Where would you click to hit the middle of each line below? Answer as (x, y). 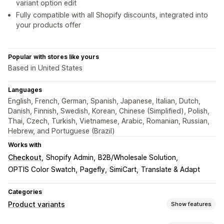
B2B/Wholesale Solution (137, 157)
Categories (25, 192)
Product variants (36, 204)
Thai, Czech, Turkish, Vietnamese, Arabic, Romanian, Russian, (109, 121)
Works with (25, 145)
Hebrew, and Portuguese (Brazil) (61, 131)
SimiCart (123, 169)
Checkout (25, 157)
